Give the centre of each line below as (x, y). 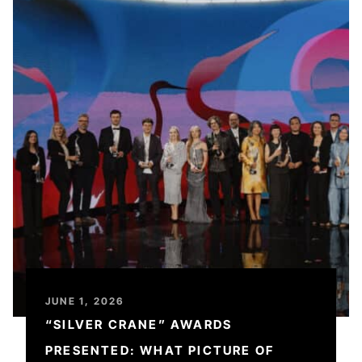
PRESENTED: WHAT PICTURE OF (160, 350)
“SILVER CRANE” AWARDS (139, 324)
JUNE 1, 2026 (85, 301)
